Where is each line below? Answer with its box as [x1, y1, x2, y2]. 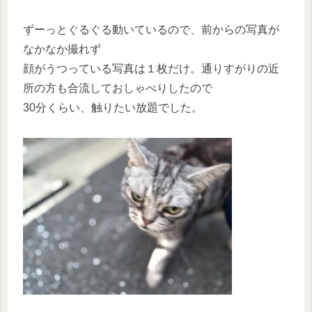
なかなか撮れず [23, 42, 101, 55]
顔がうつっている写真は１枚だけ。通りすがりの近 [23, 62, 279, 75]
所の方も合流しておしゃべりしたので [23, 81, 212, 94]
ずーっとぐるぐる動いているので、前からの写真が [23, 23, 279, 36]
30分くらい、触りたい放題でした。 [23, 101, 203, 114]
